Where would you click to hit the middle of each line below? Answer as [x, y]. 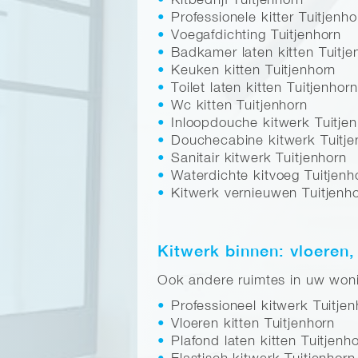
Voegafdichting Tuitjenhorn [257, 36]
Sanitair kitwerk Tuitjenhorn [259, 159]
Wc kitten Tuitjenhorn [239, 106]
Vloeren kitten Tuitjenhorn [253, 324]
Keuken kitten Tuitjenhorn [254, 71]
